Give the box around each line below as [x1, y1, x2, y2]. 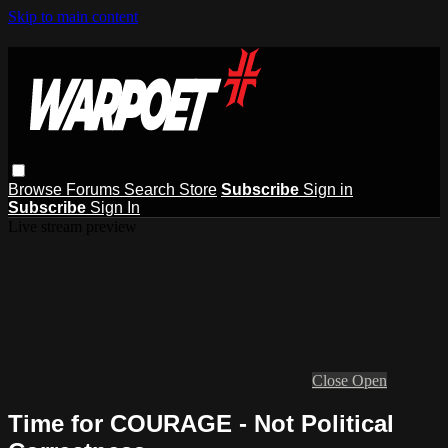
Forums [66, 180, 124, 198]
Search [124, 180, 179, 198]
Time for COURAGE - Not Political [8, 409, 394, 437]
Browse [8, 180, 66, 198]
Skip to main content [8, 8, 138, 25]
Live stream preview [8, 217, 137, 235]
